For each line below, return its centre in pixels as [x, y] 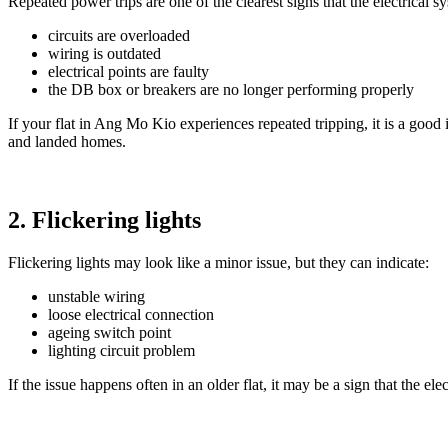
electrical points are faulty [128, 72]
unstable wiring [96, 297]
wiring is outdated [104, 54]
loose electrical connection [131, 315]
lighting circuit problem [121, 351]
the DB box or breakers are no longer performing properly [231, 90]
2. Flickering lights [104, 220]
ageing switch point [109, 333]
